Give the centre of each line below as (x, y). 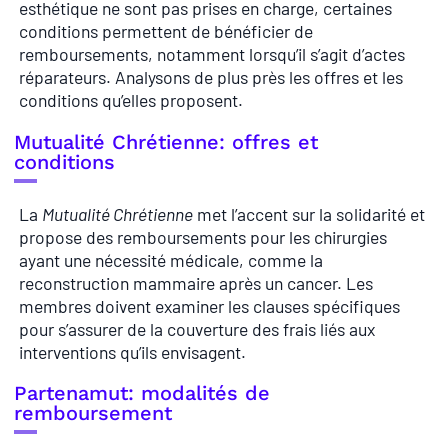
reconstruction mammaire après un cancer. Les (196, 282)
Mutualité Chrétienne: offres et (166, 141)
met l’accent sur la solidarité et (309, 213)
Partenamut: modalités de (142, 393)
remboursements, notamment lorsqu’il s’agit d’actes (212, 54)
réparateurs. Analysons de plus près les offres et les (211, 77)
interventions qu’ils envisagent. (132, 351)
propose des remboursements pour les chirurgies (203, 236)
